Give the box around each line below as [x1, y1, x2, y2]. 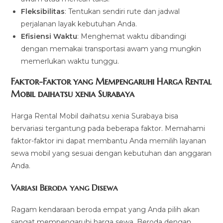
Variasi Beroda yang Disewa [11, 182, 118, 194]
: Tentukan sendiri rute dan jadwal [65, 7, 180, 16]
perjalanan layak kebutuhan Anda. [21, 19, 137, 29]
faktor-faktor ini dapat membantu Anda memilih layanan [11, 136, 207, 146]
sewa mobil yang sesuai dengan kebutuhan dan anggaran [11, 149, 212, 158]
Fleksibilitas [21, 7, 65, 16]
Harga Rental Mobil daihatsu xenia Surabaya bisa [11, 111, 179, 121]
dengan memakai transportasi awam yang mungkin [21, 44, 202, 54]
